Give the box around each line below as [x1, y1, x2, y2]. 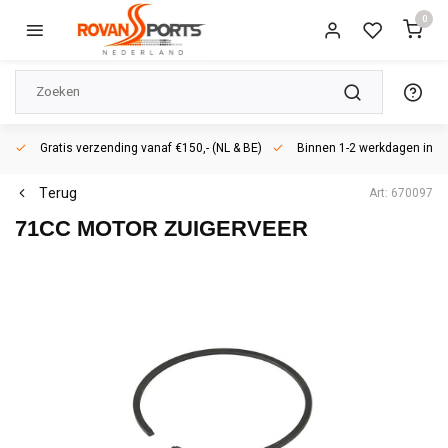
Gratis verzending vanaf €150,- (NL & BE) [37, 140, 262, 157]
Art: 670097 [369, 184, 433, 202]
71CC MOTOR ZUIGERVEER [15, 216, 308, 241]
